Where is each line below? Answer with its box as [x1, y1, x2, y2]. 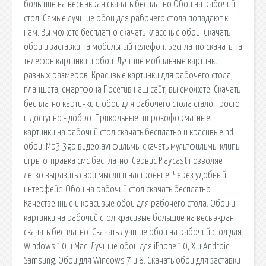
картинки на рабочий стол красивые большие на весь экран [24, 213, 234, 223]
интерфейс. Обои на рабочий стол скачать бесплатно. [24, 184, 213, 194]
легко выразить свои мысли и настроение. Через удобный [24, 170, 226, 180]
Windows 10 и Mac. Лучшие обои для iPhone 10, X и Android [24, 241, 230, 251]
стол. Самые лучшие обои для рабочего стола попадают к [24, 13, 228, 23]
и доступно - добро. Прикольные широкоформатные [24, 113, 210, 123]
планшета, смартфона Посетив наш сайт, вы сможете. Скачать [24, 84, 240, 94]
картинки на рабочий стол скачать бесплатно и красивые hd [24, 127, 233, 137]
